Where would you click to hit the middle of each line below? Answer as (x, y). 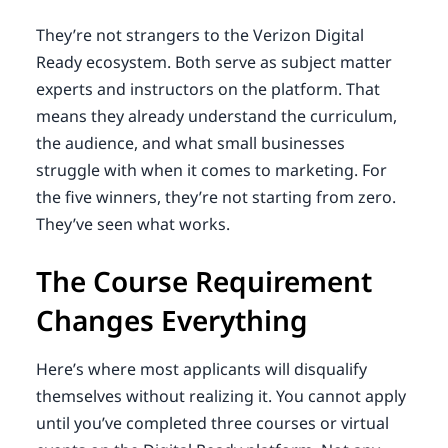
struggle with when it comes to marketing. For (211, 169)
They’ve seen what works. (132, 223)
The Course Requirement (203, 280)
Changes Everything (171, 319)
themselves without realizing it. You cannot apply (220, 395)
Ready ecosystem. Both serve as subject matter (213, 61)
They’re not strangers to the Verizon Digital (199, 34)
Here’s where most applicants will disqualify (201, 368)
